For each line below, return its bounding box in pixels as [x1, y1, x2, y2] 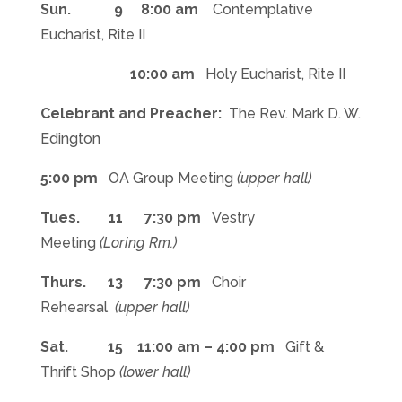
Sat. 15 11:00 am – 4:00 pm [39, 338, 285, 355]
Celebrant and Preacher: [39, 105, 229, 122]
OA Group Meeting [108, 170, 237, 187]
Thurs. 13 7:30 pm [39, 274, 212, 291]
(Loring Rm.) [99, 234, 177, 251]
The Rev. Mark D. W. [228, 105, 361, 122]
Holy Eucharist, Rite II [201, 66, 345, 83]
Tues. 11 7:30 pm [39, 209, 208, 226]
